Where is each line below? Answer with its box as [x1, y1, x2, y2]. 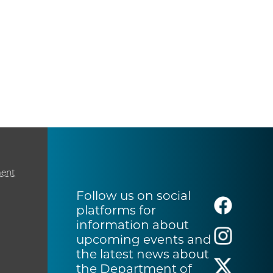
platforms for [76, 203, 156, 218]
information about [76, 218, 189, 233]
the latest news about [76, 247, 209, 262]
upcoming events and [76, 232, 211, 247]
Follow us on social [76, 188, 191, 204]
